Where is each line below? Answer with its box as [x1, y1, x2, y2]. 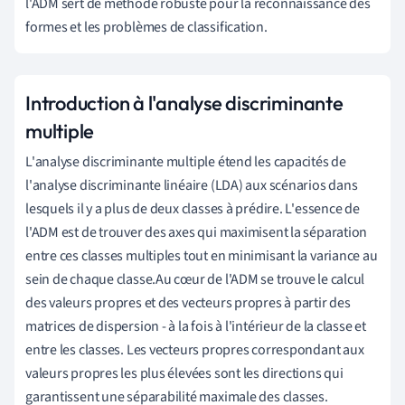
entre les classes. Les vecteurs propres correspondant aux [25, 339, 364, 360]
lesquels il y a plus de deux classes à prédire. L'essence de [25, 198, 360, 219]
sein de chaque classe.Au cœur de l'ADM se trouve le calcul [25, 268, 365, 289]
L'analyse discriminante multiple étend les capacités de [25, 151, 346, 172]
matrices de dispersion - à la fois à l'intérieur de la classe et [25, 316, 366, 336]
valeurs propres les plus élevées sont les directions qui [25, 363, 344, 383]
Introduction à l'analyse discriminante [25, 89, 344, 116]
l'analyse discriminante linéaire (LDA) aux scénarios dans [25, 174, 358, 195]
